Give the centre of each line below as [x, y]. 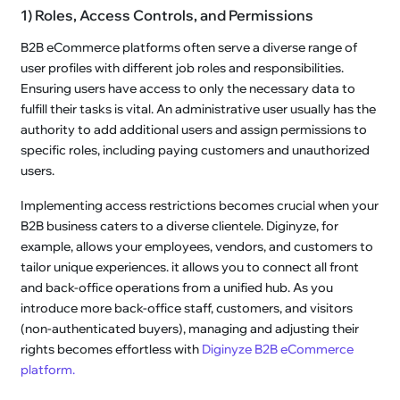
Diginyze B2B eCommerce [278, 349]
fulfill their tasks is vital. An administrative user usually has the [199, 108]
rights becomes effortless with [112, 349]
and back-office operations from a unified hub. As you [177, 287]
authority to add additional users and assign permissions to [194, 129]
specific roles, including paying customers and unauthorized [196, 150]
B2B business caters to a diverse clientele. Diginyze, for [180, 225]
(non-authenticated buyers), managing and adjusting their [190, 328]
